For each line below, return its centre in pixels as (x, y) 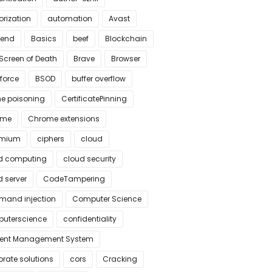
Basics (43, 39)
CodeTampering (74, 179)
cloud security (89, 159)
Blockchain (126, 39)
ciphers (50, 139)
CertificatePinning (94, 99)
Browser (125, 59)
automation (70, 19)
